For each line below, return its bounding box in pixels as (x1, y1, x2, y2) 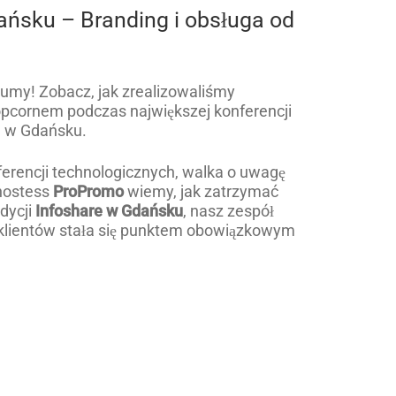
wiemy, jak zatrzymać (123, 182, 278, 201)
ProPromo (52, 182, 124, 201)
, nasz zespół (182, 202, 274, 220)
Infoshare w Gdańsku (34, 202, 183, 220)
